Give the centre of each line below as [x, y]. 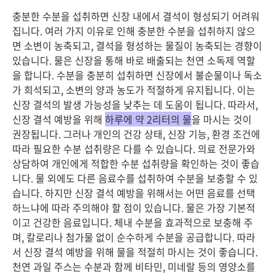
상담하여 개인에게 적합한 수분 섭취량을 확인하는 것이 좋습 [136, 163]
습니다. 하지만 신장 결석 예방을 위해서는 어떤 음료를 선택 [134, 193]
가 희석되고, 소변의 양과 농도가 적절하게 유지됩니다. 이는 [134, 90]
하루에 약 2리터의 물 [148, 119]
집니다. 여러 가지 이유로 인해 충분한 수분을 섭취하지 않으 [134, 31]
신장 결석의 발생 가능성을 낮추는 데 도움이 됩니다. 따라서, [135, 104]
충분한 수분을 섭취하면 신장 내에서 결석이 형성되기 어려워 [136, 16]
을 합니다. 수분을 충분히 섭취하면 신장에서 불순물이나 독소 [137, 75]
